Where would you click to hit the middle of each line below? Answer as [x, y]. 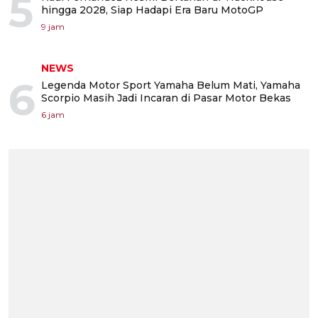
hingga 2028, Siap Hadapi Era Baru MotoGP [152, 10]
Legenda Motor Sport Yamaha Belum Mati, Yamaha [171, 85]
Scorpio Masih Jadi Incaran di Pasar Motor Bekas [166, 98]
